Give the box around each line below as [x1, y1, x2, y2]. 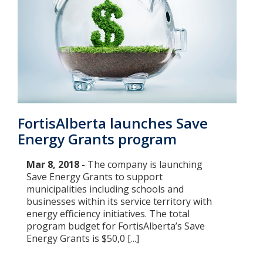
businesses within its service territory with [26, 194, 212, 208]
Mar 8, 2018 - [26, 157, 87, 171]
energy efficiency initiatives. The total [26, 207, 190, 220]
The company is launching [87, 157, 203, 171]
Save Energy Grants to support [26, 170, 163, 183]
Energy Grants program [18, 129, 177, 149]
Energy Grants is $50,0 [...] [26, 231, 139, 245]
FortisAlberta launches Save [18, 113, 208, 133]
